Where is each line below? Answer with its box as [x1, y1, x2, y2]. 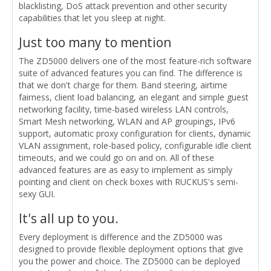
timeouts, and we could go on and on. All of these [19, 151, 214, 163]
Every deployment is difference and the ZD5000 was [19, 230, 223, 243]
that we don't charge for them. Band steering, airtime [19, 79, 227, 91]
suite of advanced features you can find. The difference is [19, 67, 243, 79]
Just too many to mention [19, 33, 171, 51]
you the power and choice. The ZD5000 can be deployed [19, 255, 240, 267]
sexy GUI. [19, 188, 55, 200]
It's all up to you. [19, 209, 119, 227]
